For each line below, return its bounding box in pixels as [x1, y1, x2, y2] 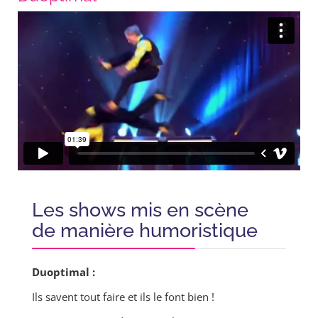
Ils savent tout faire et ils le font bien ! [32, 290, 214, 305]
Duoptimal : [32, 265, 95, 280]
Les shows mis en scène [32, 199, 248, 221]
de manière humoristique [32, 219, 258, 242]
